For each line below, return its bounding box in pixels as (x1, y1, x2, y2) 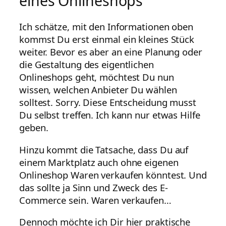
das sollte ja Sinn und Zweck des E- (19, 181, 168, 194)
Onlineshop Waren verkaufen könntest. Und (19, 168, 207, 181)
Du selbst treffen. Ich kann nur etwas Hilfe (19, 108, 200, 122)
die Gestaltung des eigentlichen (19, 58, 154, 71)
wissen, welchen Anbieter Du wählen (19, 83, 177, 96)
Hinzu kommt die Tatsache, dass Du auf (19, 143, 189, 156)
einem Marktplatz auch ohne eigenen (19, 155, 179, 168)
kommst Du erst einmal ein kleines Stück (19, 33, 195, 46)
